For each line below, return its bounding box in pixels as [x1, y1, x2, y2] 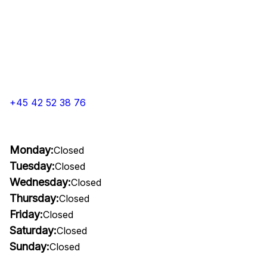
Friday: [10, 208, 43, 221]
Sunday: [10, 240, 49, 253]
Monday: [10, 144, 54, 156]
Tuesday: [10, 160, 55, 172]
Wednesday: [10, 176, 71, 188]
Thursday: [10, 192, 59, 204]
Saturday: [10, 224, 57, 237]
